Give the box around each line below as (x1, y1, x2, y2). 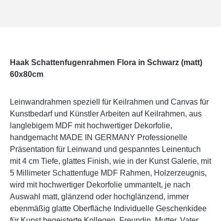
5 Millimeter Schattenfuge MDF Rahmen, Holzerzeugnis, (10, 169, 207, 178)
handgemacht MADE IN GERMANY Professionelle (10, 133, 187, 142)
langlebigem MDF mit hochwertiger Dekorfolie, (10, 121, 172, 130)
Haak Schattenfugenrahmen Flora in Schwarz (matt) (10, 58, 202, 67)
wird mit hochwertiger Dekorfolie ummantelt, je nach (10, 181, 190, 189)
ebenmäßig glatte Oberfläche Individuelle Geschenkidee (10, 204, 207, 213)
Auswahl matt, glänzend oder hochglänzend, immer (10, 192, 189, 201)
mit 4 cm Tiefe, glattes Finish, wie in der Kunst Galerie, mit (10, 157, 211, 166)
